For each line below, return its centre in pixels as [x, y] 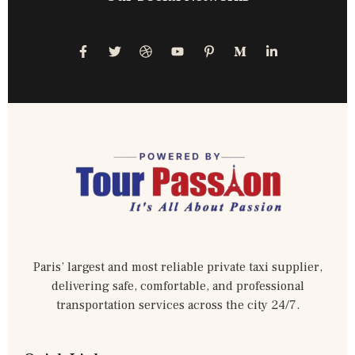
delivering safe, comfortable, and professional [177, 286]
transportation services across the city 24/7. [177, 305]
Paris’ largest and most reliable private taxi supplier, [177, 267]
